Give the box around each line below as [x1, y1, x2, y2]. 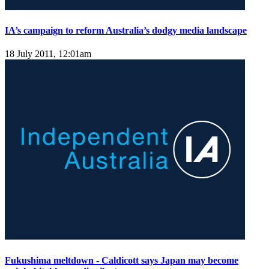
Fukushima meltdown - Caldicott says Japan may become [5, 255, 238, 265]
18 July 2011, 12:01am [5, 49, 91, 59]
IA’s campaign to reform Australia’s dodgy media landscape [5, 25, 247, 36]
